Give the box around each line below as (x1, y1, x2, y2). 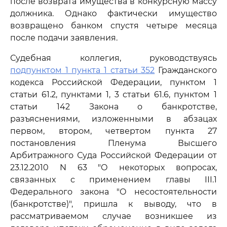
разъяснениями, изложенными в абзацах (10, 114, 217, 124)
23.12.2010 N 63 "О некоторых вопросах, (10, 163, 217, 172)
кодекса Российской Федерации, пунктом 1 (10, 78, 217, 87)
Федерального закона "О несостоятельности (10, 187, 217, 197)
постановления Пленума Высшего (10, 138, 217, 148)
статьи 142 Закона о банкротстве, (10, 102, 217, 111)
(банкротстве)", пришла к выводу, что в (10, 199, 217, 209)
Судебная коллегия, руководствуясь (10, 53, 217, 63)
